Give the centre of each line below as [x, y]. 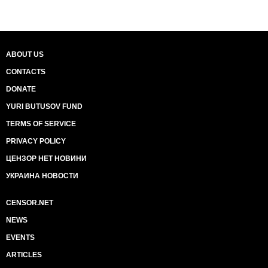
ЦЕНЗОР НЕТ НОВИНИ [46, 159]
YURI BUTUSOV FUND [44, 106]
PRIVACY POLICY [36, 141]
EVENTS [20, 237]
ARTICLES [24, 255]
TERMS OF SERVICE [41, 124]
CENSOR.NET [30, 203]
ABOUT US [25, 54]
